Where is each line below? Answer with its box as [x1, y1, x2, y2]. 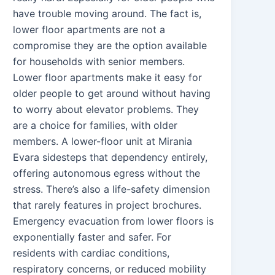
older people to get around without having [13, 87, 211, 99]
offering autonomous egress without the [13, 166, 201, 179]
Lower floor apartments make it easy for [13, 71, 203, 83]
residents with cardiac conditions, [13, 246, 170, 259]
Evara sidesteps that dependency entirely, [13, 150, 208, 163]
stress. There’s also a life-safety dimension [13, 182, 211, 195]
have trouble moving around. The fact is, [13, 7, 202, 20]
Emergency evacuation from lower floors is [13, 214, 214, 227]
